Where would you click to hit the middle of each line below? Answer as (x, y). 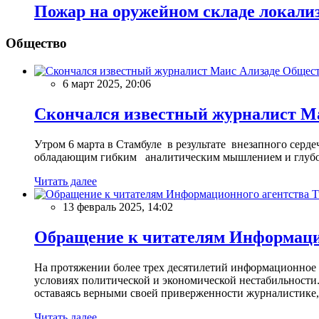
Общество (36, 43)
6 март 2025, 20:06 (107, 84)
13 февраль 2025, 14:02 (118, 206)
